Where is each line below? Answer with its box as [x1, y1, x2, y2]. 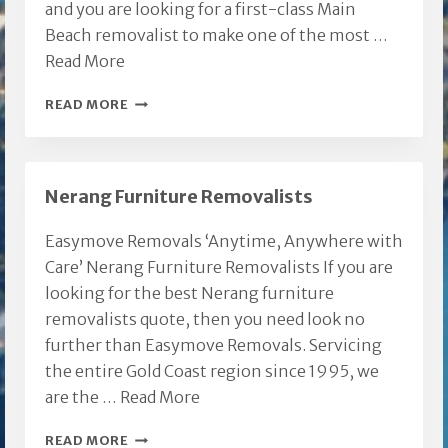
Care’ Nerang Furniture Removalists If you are [45, 257, 393, 278]
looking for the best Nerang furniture [45, 283, 334, 304]
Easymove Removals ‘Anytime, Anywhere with [45, 231, 403, 252]
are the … [45, 387, 120, 408]
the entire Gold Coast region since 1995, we [45, 361, 379, 382]
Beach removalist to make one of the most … [45, 25, 388, 46]
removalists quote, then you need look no [45, 309, 365, 330]
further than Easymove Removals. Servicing [45, 335, 382, 356]
